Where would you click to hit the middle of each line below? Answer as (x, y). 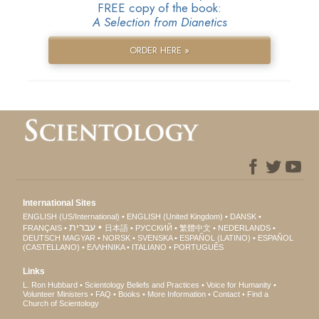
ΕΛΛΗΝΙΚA (106, 247)
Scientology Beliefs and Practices (142, 285)
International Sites (60, 203)
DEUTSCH (42, 238)
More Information (177, 294)
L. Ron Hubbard (51, 285)
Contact (227, 294)
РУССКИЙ (154, 228)
